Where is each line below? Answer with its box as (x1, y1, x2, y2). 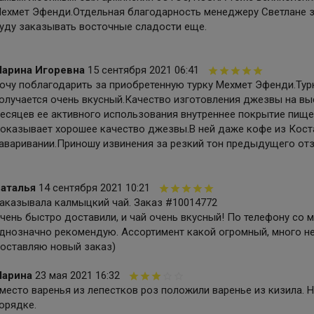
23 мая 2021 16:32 (34, 268, 120, 282)
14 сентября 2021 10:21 (38, 181, 150, 194)
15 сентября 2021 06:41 (87, 64, 199, 77)
